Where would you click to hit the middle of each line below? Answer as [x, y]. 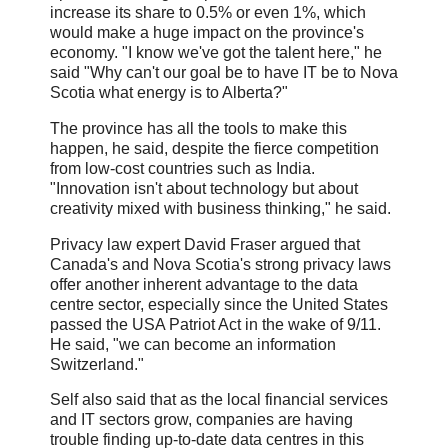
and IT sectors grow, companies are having [201, 420]
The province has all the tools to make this [198, 128]
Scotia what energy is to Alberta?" [169, 92]
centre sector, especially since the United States [219, 304]
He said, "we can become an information [193, 344]
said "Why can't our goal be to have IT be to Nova [224, 72]
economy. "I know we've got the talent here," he [216, 52]
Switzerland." [97, 364]
